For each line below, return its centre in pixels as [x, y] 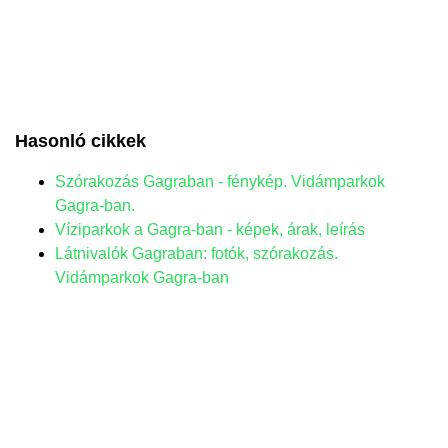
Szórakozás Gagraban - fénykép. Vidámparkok [220, 181]
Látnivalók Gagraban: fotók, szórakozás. [196, 253]
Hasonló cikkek [80, 140]
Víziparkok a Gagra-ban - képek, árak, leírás [210, 229]
